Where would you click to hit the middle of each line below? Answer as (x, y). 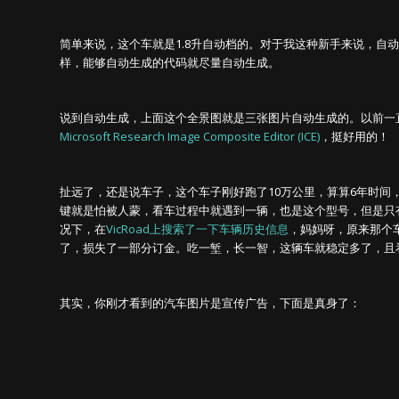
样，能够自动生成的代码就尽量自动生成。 (170, 63)
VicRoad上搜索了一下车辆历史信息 (197, 229)
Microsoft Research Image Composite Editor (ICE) (190, 137)
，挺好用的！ (354, 137)
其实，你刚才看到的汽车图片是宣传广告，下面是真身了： (210, 303)
